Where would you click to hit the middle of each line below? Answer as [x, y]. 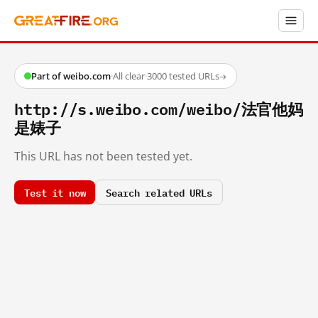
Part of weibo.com [71, 76]
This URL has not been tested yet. [103, 156]
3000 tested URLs [183, 76]
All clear [129, 76]
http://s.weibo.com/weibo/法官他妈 [159, 108]
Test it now [55, 192]
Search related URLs [159, 192]
